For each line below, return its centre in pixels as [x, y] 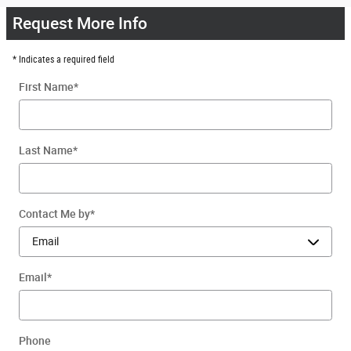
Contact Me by [54, 213]
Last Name [46, 150]
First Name [46, 87]
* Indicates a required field [63, 59]
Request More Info [80, 23]
